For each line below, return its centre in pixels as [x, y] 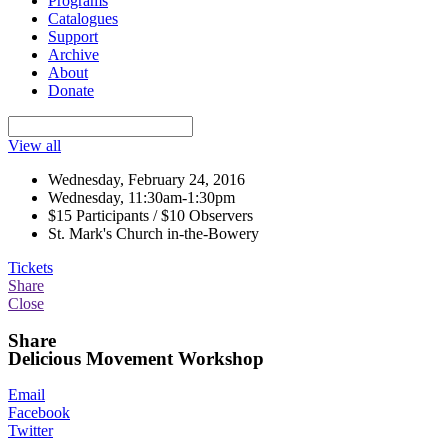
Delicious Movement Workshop [136, 358]
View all [34, 145]
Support [73, 36]
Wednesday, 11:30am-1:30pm [141, 197]
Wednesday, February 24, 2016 [146, 179]
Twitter [30, 431]
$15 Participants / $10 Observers [150, 215]
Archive [73, 54]
